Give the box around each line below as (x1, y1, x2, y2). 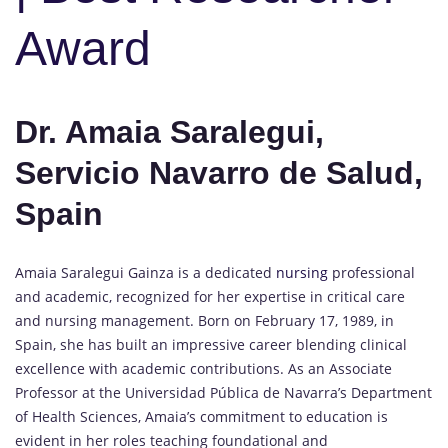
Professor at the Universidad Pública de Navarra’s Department (15, 383, 432, 403)
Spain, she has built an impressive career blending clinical (15, 335, 407, 355)
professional (328, 263, 415, 283)
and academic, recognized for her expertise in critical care (15, 287, 405, 307)
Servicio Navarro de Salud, (15, 154, 423, 191)
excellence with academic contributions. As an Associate (15, 359, 392, 379)
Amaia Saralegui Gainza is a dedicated (15, 263, 276, 283)
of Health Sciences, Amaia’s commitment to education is (15, 407, 388, 427)
